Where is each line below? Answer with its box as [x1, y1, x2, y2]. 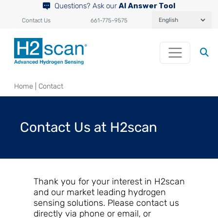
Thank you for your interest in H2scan [33, 176, 185, 187]
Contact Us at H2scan [19, 119, 157, 135]
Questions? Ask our [52, 1, 119, 10]
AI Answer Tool [118, 1, 176, 10]
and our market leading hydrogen [33, 186, 166, 198]
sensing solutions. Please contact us [33, 197, 179, 208]
